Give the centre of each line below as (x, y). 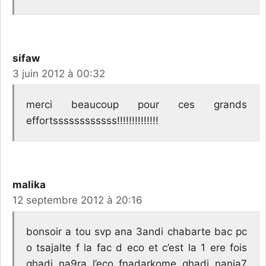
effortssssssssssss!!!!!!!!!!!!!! (92, 121)
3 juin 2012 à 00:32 (59, 73)
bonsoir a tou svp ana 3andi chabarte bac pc (137, 231)
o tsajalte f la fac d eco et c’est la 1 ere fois (137, 247)
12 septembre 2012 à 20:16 (77, 200)
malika (29, 185)
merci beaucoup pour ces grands (137, 105)
